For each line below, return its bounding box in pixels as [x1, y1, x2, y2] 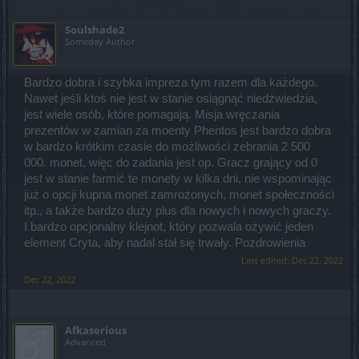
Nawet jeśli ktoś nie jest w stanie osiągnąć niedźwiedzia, [24, 91, 317, 105]
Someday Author [65, 34, 135, 47]
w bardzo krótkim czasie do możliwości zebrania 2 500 [24, 139, 310, 153]
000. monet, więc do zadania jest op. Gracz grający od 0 [24, 155, 317, 169]
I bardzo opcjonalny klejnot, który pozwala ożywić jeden [24, 220, 313, 233]
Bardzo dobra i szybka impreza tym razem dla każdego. [24, 75, 317, 89]
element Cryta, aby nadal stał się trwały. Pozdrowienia [24, 236, 305, 249]
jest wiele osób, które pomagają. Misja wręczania [24, 107, 280, 121]
